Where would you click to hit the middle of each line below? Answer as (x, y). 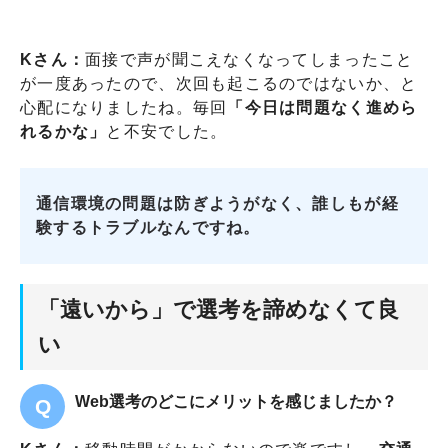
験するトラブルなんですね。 (148, 227)
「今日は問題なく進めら (322, 107)
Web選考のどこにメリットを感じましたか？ (236, 401)
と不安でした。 (167, 131)
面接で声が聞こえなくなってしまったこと (249, 59)
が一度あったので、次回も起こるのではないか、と (219, 83)
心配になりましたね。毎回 (124, 107)
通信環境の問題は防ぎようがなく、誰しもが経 (217, 203)
